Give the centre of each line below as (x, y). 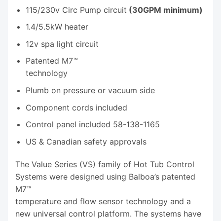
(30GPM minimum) (165, 10)
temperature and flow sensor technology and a (103, 201)
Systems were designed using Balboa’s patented (105, 176)
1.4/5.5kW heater (57, 27)
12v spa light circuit (62, 44)
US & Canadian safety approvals (86, 141)
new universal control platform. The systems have (108, 213)
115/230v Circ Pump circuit (76, 10)
